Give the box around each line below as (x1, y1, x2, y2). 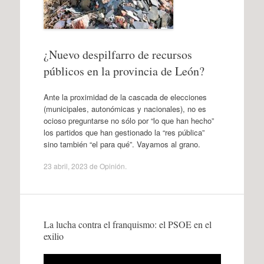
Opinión (99, 161, 125, 171)
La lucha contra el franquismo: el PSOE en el (43, 218, 212, 230)
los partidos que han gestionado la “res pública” (43, 126, 204, 138)
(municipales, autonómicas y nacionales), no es (43, 103, 206, 114)
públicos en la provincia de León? (43, 63, 204, 79)
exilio (43, 230, 64, 242)
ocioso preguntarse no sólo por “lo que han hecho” (43, 114, 214, 126)
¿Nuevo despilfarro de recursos (43, 47, 192, 62)
